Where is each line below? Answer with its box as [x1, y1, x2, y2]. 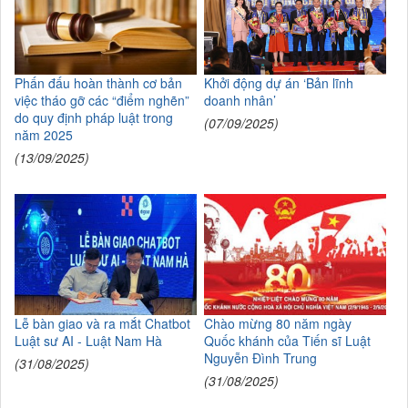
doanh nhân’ [203, 91, 276, 110]
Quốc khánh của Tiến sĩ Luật [203, 331, 371, 350]
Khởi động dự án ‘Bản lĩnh [203, 74, 353, 93]
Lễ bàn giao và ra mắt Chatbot [15, 313, 190, 332]
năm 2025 [15, 126, 73, 145]
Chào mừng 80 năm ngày [203, 313, 352, 332]
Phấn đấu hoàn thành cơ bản [15, 74, 182, 93]
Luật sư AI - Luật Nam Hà [15, 331, 162, 350]
